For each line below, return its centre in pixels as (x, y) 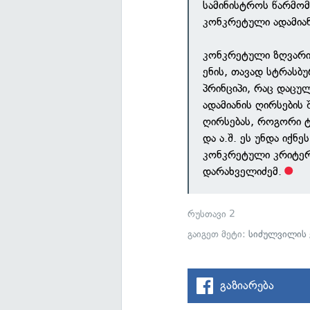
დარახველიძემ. (243, 171)
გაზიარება (247, 285)
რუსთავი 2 (212, 214)
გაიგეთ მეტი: (218, 234)
